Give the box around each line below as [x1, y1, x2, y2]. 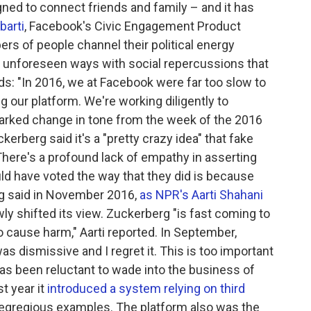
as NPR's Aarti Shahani [140, 187, 263, 203]
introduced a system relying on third [47, 281, 245, 296]
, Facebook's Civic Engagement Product [24, 19, 241, 34]
